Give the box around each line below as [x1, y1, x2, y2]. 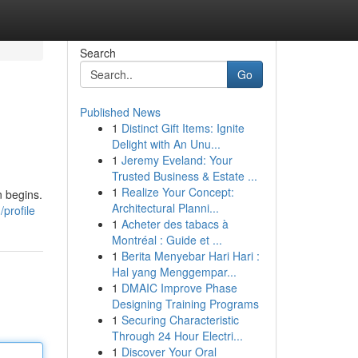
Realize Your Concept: [121, 184, 234, 200]
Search [79, 45, 116, 61]
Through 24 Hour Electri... [111, 328, 243, 344]
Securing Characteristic [121, 312, 239, 328]
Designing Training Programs [111, 296, 259, 312]
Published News [79, 104, 161, 120]
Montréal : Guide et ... [111, 232, 222, 248]
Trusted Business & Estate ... [111, 168, 257, 184]
